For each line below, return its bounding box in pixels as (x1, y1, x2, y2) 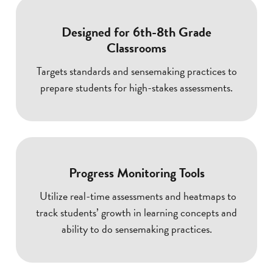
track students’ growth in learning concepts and (36, 204, 237, 221)
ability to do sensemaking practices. (61, 220, 212, 237)
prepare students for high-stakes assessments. (40, 79, 233, 96)
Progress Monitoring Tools (68, 163, 205, 183)
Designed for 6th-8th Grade (62, 22, 211, 43)
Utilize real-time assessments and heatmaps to (37, 187, 236, 204)
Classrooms (107, 38, 166, 58)
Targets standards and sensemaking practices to (36, 63, 237, 79)
